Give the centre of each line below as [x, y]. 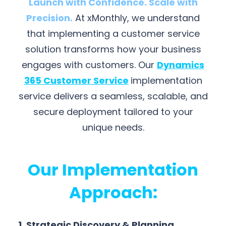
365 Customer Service [76, 80]
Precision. [49, 18]
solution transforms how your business [113, 49]
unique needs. [113, 127]
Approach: [113, 192]
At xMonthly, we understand [136, 18]
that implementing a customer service [113, 34]
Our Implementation [113, 169]
